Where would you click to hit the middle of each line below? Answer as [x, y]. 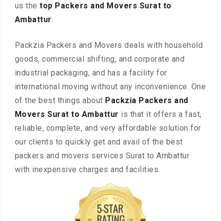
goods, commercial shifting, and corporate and [100, 59]
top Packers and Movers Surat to [106, 6]
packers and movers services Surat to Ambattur [102, 156]
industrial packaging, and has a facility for [91, 73]
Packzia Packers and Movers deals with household [109, 45]
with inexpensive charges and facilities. [87, 170]
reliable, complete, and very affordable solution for [108, 128]
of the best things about [60, 101]
